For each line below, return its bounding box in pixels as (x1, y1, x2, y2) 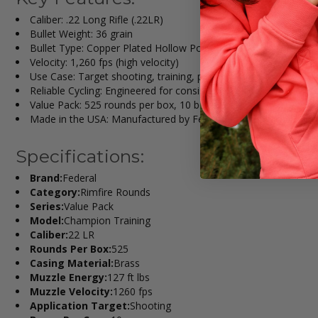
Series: (30, 199, 64, 213)
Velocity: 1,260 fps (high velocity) (30, 55, 179, 69)
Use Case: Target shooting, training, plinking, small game (30, 69, 290, 83)
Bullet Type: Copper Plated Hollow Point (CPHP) (30, 40, 249, 55)
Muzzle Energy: (30, 270, 107, 284)
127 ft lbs (107, 270, 150, 284)
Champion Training (64, 213, 150, 227)
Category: (30, 185, 80, 199)
